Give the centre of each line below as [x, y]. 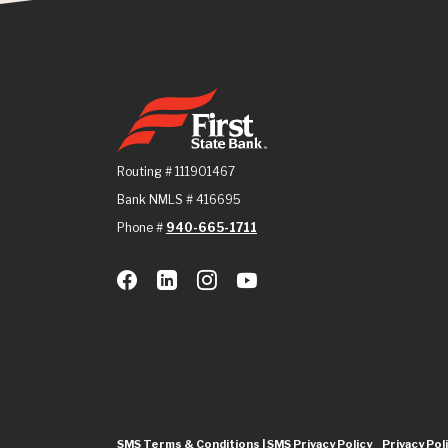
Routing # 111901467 [176, 171]
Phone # [141, 227]
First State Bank [178, 98]
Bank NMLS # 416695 [179, 199]
